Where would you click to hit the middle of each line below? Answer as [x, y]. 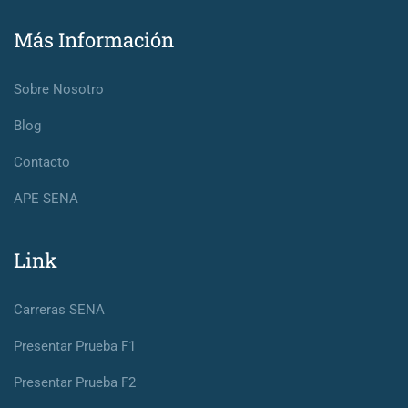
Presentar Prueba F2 [75, 382]
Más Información [94, 40]
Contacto [42, 162]
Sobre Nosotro [59, 89]
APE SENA [46, 199]
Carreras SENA [59, 310]
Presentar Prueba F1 [75, 346]
